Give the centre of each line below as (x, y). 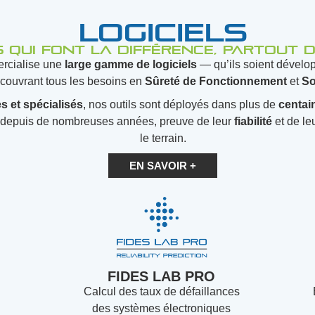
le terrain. (163, 138)
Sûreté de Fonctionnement (216, 81)
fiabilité (253, 121)
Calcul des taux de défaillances (161, 291)
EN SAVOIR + (163, 166)
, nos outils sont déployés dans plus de (180, 104)
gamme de (122, 64)
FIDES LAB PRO (162, 276)
